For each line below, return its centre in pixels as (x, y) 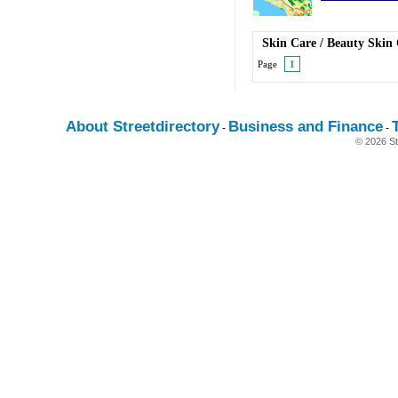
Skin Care (289, 43)
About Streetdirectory (143, 127)
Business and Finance (306, 127)
